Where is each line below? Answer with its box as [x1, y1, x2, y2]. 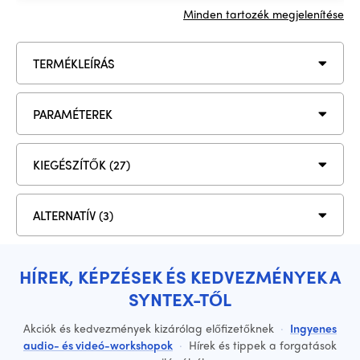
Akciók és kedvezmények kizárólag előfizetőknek [23, 320, 277, 336]
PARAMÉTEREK [33, 104, 112, 123]
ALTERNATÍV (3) [33, 206, 113, 224]
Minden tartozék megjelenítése [183, 6, 344, 22]
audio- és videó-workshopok [23, 337, 173, 353]
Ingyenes [290, 320, 337, 336]
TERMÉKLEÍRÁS [33, 54, 115, 72]
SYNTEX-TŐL [129, 286, 231, 312]
